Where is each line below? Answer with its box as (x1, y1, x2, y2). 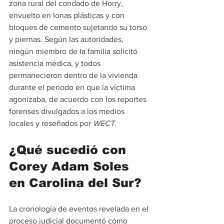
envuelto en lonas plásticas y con (9, 10, 126, 19)
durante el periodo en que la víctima (9, 82, 137, 91)
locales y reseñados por (9, 118, 93, 127)
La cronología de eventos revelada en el (9, 204, 150, 213)
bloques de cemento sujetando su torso (9, 22, 149, 31)
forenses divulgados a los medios (9, 106, 126, 115)
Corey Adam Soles (9, 159, 133, 173)
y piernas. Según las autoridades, (9, 34, 125, 43)
